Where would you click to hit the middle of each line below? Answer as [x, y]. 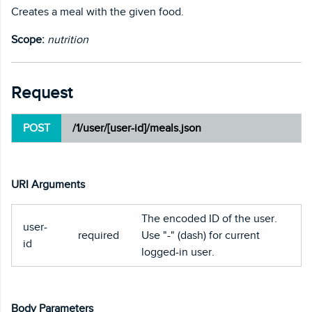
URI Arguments [48, 184]
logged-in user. [178, 252]
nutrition [68, 39]
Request [42, 92]
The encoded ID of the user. [209, 218]
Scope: [28, 39]
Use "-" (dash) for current [201, 235]
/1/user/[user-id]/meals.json [137, 128]
